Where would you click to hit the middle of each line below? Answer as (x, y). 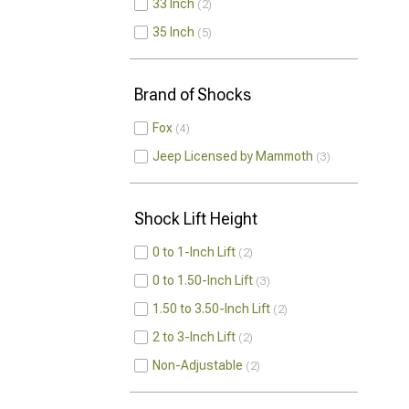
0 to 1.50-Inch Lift (203, 280)
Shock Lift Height (196, 219)
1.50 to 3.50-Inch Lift (211, 309)
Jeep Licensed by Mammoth (233, 156)
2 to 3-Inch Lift (194, 337)
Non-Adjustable (198, 365)
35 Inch (173, 32)
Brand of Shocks (193, 94)
